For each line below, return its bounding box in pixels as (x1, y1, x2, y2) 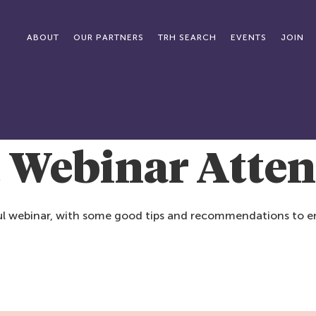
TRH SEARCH (157, 32, 217, 42)
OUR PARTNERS (73, 32, 144, 42)
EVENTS (230, 32, 267, 42)
